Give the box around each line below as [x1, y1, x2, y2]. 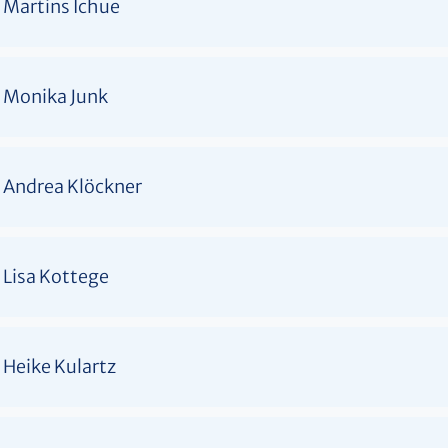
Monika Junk [3, 84, 108, 108]
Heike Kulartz [3, 354, 116, 378]
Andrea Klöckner [3, 174, 142, 198]
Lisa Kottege [3, 264, 109, 288]
